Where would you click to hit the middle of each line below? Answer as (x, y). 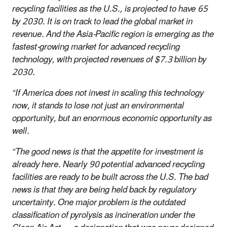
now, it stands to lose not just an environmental (98, 106)
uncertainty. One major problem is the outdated (99, 202)
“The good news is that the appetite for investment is (108, 152)
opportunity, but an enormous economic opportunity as (112, 118)
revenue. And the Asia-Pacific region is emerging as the (113, 34)
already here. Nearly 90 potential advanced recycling (108, 164)
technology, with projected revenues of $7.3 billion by (109, 60)
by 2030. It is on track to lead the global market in (102, 22)
